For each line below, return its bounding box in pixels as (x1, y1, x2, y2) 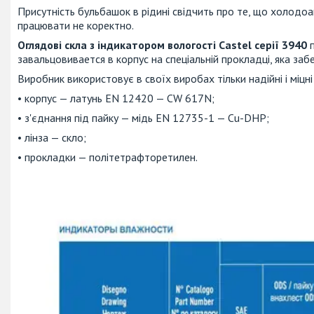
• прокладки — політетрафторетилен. (18, 149, 198, 164)
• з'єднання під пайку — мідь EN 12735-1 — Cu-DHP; (18, 110, 269, 125)
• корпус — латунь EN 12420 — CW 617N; (18, 90, 214, 105)
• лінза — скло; (18, 130, 86, 144)
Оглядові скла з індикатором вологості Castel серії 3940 (18, 37, 307, 52)
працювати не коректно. (18, 18, 134, 32)
